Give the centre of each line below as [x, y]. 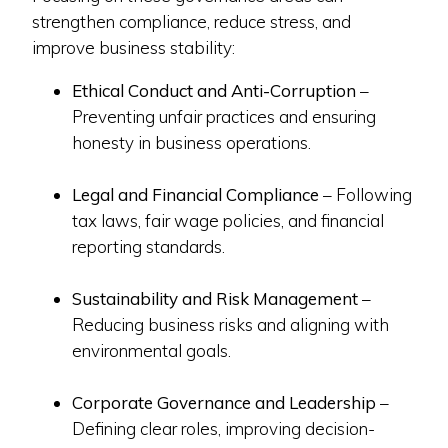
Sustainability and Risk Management [215, 298]
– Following [365, 194]
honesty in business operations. [191, 142]
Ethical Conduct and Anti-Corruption [214, 90]
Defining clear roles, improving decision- [223, 428]
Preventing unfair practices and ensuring [224, 116]
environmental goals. [151, 350]
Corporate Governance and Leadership [224, 402]
